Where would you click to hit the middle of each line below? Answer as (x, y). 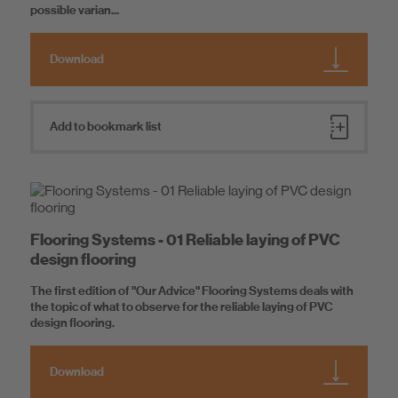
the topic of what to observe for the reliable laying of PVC (182, 307)
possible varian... (75, 11)
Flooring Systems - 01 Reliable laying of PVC (185, 240)
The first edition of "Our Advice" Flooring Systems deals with (192, 291)
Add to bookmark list (106, 127)
